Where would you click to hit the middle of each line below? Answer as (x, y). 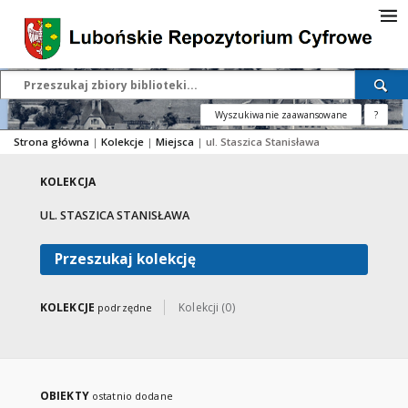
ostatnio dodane (132, 396)
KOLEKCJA (68, 182)
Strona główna (51, 142)
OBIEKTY (66, 396)
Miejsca (176, 142)
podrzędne (125, 307)
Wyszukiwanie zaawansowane (281, 115)
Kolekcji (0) (207, 307)
